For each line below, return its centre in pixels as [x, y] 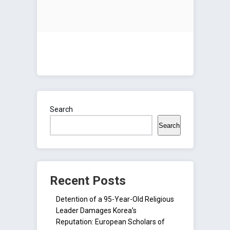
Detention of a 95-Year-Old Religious [115, 199]
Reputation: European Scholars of [110, 222]
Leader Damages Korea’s [96, 211]
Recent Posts [88, 181]
